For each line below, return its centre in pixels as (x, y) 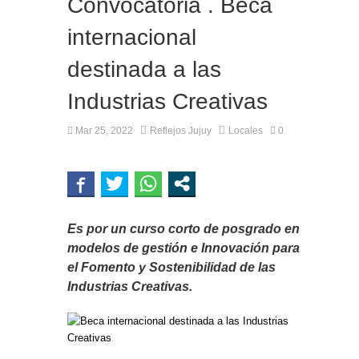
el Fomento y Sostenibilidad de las (171, 267)
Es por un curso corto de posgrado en (184, 228)
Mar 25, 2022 (103, 130)
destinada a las (144, 69)
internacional (132, 37)
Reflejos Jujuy (181, 130)
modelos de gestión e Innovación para (184, 248)
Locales (246, 130)
